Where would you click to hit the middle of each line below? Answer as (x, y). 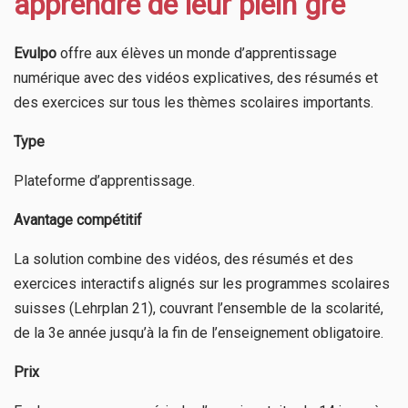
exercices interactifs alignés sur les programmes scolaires (202, 283)
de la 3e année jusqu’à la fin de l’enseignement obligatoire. (199, 332)
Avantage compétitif (78, 219)
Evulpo (35, 53)
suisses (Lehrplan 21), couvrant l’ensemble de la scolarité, (199, 308)
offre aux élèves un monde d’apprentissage (197, 53)
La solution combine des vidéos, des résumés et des (184, 259)
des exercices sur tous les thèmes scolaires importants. (194, 102)
